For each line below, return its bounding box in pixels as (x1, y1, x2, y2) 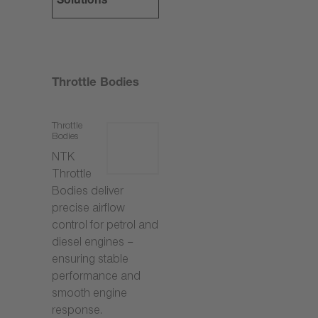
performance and (52, 272, 141, 285)
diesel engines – (52, 238, 133, 251)
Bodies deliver (52, 187, 124, 199)
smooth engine (52, 289, 127, 302)
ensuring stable (52, 255, 128, 268)
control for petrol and (52, 221, 158, 234)
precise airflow (52, 204, 125, 216)
